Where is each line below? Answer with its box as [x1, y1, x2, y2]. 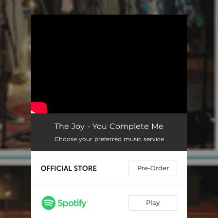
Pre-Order [137, 164, 169, 172]
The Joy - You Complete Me [54, 121, 163, 131]
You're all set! [60, 35, 102, 43]
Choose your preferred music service [54, 135, 164, 143]
